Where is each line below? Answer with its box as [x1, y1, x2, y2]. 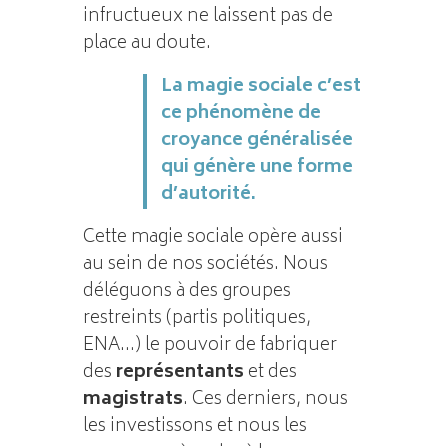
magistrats [82, 383, 183, 416]
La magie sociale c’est [160, 70, 361, 103]
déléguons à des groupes [82, 275, 291, 308]
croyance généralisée [160, 124, 353, 157]
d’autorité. [160, 178, 256, 211]
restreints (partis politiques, [82, 302, 311, 335]
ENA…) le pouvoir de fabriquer [82, 329, 337, 362]
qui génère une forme [160, 151, 353, 184]
